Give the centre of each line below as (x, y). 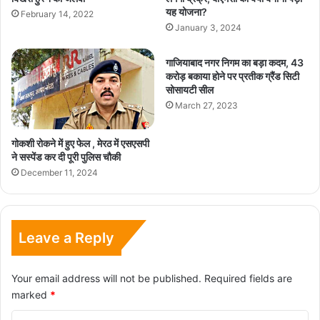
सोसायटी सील (190, 89)
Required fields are (248, 278)
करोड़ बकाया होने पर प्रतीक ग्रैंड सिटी (232, 76)
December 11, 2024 (59, 172)
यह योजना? (186, 11)
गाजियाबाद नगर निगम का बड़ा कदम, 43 (235, 62)
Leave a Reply (66, 237)
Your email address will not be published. (106, 278)
